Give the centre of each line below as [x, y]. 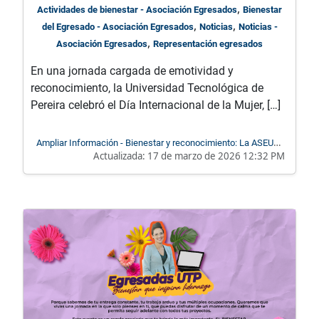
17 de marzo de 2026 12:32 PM [216, 156]
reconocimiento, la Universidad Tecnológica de [147, 88]
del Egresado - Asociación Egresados [117, 27]
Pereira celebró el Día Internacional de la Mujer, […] [156, 105]
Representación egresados [208, 44]
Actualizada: [120, 156]
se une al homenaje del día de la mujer [208, 157]
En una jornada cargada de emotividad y [132, 71]
